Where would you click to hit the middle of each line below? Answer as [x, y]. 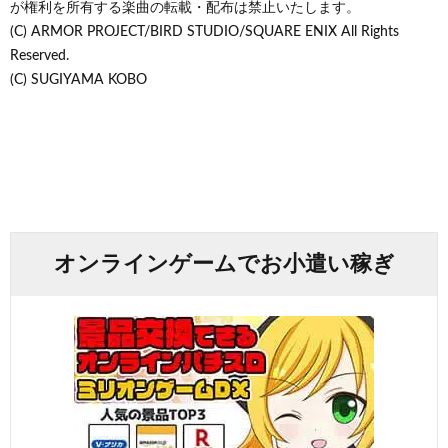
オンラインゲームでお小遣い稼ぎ [224, 263]
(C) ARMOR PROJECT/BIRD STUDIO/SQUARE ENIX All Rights [204, 31]
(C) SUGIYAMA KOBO [78, 79]
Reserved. [39, 55]
